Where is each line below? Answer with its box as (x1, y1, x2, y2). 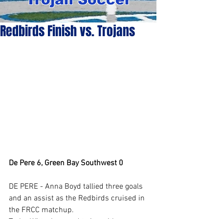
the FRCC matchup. (9, 205, 74, 215)
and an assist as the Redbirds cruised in (9, 193, 147, 203)
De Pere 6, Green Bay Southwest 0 (9, 158, 123, 168)
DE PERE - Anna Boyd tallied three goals (9, 181, 145, 192)
